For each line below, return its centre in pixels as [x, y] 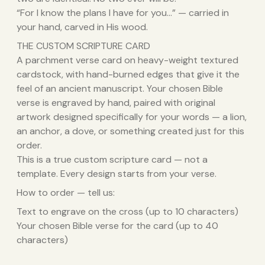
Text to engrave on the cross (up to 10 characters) [127, 212]
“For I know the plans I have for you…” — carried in [123, 13]
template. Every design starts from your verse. [117, 174]
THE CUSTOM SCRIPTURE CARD [83, 46]
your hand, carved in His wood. [82, 27]
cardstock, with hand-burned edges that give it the [128, 75]
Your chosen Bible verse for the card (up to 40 [117, 226]
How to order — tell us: [66, 193]
